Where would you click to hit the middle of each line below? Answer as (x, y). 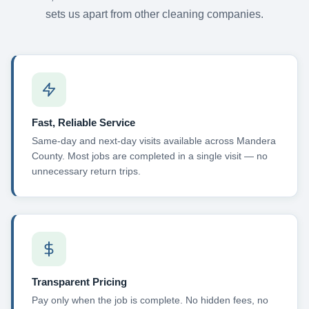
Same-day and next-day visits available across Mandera (153, 141)
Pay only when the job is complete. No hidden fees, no (150, 300)
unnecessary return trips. (86, 171)
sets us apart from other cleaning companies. (154, 14)
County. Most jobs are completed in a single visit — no (149, 156)
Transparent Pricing (79, 281)
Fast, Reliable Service (83, 122)
